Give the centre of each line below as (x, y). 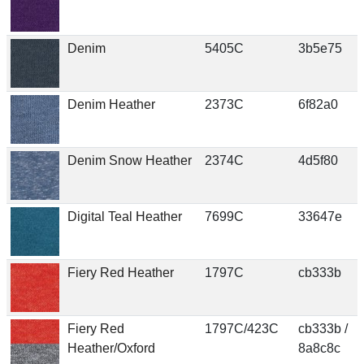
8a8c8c (319, 348)
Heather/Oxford (111, 348)
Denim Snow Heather (129, 160)
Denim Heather (111, 104)
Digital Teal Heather (124, 216)
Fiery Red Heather (120, 272)
